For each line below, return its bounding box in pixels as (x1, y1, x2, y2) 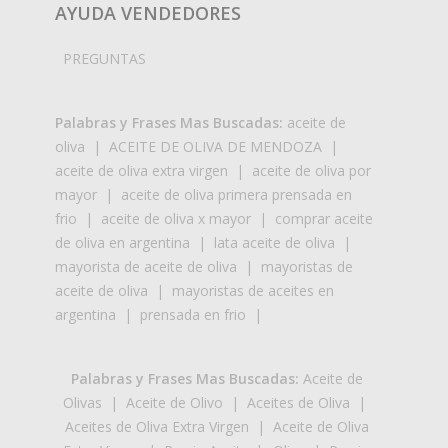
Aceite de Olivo (126, 392, 223, 412)
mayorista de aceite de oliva (55, 256, 237, 276)
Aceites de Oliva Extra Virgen (64, 416, 249, 436)
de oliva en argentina (55, 232, 190, 252)
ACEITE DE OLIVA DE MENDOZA (109, 136, 322, 156)
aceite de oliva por (252, 160, 371, 180)
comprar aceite (275, 208, 373, 228)
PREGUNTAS (63, 48, 146, 68)
